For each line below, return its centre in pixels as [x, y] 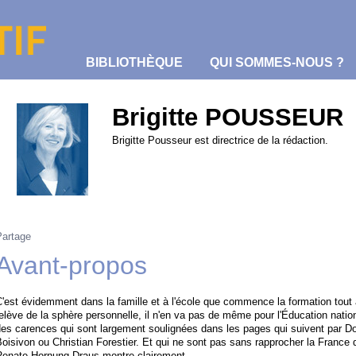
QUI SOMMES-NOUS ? [277, 62]
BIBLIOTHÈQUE [134, 62]
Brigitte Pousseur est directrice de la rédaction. [220, 140]
